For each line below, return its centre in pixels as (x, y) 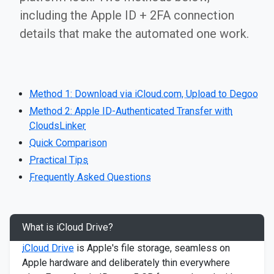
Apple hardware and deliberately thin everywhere (126, 263)
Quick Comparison (68, 143)
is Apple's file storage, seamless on (152, 248)
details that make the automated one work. (134, 34)
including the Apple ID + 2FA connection (127, 15)
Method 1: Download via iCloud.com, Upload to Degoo (144, 94)
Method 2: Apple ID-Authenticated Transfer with (131, 111)
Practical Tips (59, 160)
